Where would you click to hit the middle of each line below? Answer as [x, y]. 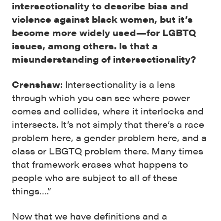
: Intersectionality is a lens [118, 84]
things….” [32, 191]
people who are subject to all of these [95, 177]
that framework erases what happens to [100, 164]
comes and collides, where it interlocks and [108, 111]
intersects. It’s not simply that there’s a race [108, 124]
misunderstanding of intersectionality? [104, 59]
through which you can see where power [101, 97]
